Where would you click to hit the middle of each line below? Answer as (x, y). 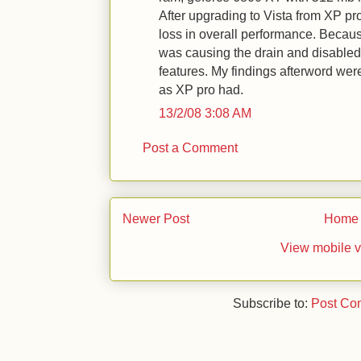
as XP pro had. (201, 89)
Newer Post (156, 219)
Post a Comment (190, 147)
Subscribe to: (272, 303)
